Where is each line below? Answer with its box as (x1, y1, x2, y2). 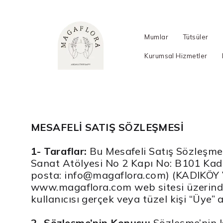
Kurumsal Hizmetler (144, 52, 208, 60)
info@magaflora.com (64, 168, 166, 181)
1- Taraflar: (31, 144, 87, 157)
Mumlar (144, 33, 169, 41)
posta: (31, 168, 65, 181)
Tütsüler (183, 33, 209, 41)
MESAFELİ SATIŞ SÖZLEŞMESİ (31, 120, 184, 133)
